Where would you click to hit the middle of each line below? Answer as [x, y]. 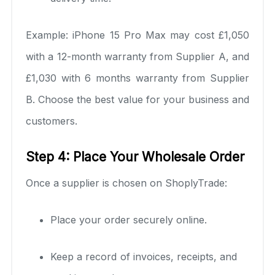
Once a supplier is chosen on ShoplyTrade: [126, 183]
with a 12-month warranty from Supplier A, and [137, 56]
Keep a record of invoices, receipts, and [144, 256]
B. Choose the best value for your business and [137, 99]
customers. [52, 121]
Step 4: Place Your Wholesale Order [135, 157]
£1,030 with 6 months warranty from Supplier [137, 78]
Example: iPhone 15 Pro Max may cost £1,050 [137, 35]
